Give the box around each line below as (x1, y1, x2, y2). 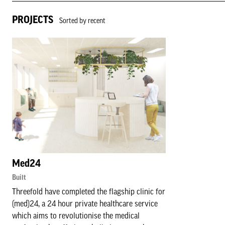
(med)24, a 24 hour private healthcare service (12, 198, 158, 208)
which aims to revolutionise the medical (12, 210, 140, 220)
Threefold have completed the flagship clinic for (12, 186, 165, 196)
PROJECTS (12, 14, 53, 26)
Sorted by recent (53, 17, 105, 25)
